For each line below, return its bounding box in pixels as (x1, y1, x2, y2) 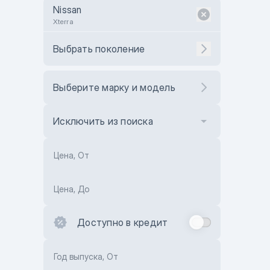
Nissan (53, 4, 82, 16)
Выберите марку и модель (53, 81, 175, 93)
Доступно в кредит (77, 216, 168, 228)
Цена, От (54, 150, 89, 160)
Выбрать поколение (53, 43, 145, 55)
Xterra (53, 17, 74, 26)
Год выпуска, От (54, 251, 118, 262)
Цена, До (54, 184, 89, 194)
